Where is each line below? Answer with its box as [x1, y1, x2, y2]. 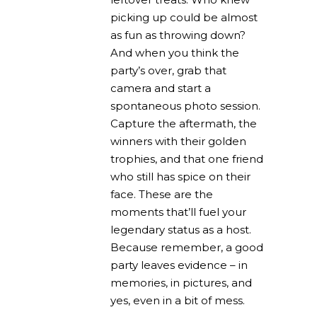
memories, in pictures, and [110, 275, 252, 289]
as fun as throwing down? [110, 28, 246, 42]
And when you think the [110, 45, 239, 59]
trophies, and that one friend [110, 151, 263, 166]
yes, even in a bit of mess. [110, 293, 245, 307]
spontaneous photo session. [110, 98, 260, 113]
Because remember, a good [110, 240, 263, 254]
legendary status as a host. [110, 222, 251, 236]
